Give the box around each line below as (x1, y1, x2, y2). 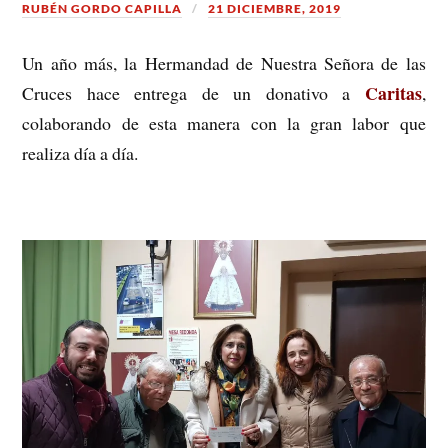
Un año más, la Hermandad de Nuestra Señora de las (22, 51, 426, 76)
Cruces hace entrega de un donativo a (22, 81, 365, 106)
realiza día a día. (22, 141, 139, 166)
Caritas (364, 80, 422, 107)
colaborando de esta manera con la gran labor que (22, 111, 426, 136)
